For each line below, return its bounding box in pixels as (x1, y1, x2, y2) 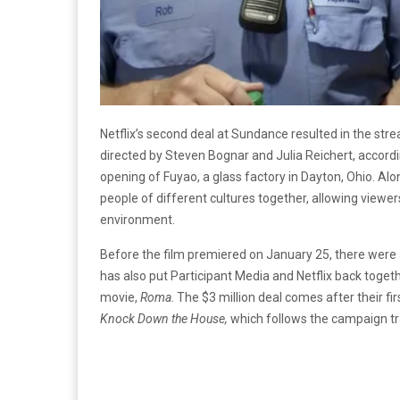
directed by (100, 147, 165, 162)
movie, (100, 289, 140, 304)
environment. (100, 212, 175, 227)
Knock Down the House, (100, 311, 230, 326)
